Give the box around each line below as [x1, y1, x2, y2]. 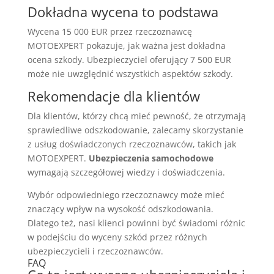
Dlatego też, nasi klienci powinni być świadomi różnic [27, 217, 245, 229]
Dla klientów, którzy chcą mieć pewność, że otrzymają [27, 110, 246, 122]
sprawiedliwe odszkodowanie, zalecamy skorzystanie [27, 124, 243, 136]
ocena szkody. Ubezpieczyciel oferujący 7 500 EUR [27, 54, 231, 66]
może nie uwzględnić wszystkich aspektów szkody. [27, 68, 233, 80]
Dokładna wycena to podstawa [27, 2, 218, 21]
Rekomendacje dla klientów [27, 87, 200, 106]
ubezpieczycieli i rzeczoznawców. [27, 245, 163, 257]
